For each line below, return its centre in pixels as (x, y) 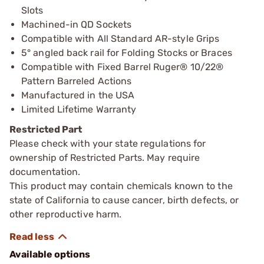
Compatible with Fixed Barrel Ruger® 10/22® (123, 67)
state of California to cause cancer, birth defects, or (124, 200)
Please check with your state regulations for (108, 143)
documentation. (45, 171)
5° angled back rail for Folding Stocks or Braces (127, 52)
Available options (50, 254)
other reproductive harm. (66, 214)
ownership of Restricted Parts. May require (105, 157)
